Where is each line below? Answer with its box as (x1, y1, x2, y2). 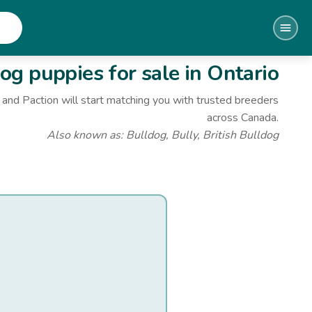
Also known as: (47, 127, 126, 143)
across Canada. (207, 110, 279, 125)
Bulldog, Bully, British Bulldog (126, 127, 279, 143)
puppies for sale (23, 59, 180, 88)
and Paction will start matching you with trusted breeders (2, 93, 279, 108)
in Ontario (179, 59, 279, 88)
